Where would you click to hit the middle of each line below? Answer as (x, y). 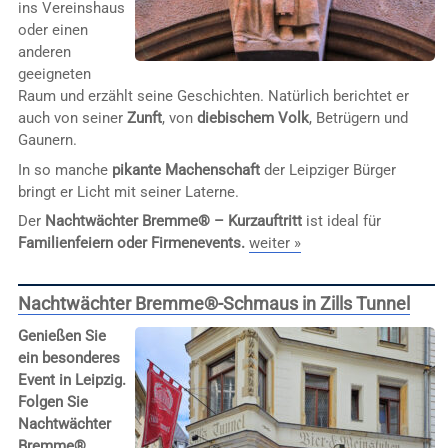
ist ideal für (341, 221)
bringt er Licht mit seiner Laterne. (128, 191)
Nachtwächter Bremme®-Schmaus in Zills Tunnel (213, 304)
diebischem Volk (252, 118)
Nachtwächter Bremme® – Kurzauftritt (173, 221)
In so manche (64, 169)
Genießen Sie (61, 336)
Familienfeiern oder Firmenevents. (133, 243)
